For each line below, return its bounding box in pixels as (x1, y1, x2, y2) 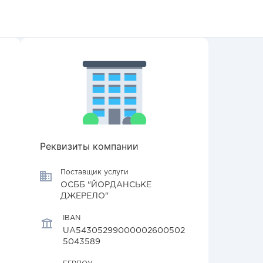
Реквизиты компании (40, 140, 139, 152)
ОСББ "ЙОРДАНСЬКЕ (60, 181, 151, 188)
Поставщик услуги (60, 169, 129, 176)
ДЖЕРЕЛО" (60, 193, 109, 200)
